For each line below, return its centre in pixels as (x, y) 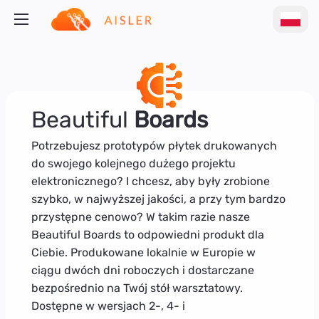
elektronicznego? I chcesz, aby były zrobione (150, 181)
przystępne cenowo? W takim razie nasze (140, 216)
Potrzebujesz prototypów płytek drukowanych (154, 145)
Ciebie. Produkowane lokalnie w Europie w (143, 252)
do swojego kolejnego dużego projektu (133, 163)
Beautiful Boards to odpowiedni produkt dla (147, 234)
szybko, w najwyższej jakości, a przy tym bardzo (158, 199)
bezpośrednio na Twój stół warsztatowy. (137, 288)
